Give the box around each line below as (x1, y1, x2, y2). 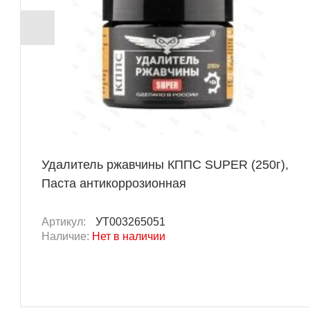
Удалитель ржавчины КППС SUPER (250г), (42, 158, 289, 172)
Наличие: (42, 230, 92, 243)
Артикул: (42, 216, 89, 228)
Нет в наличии (92, 230, 165, 243)
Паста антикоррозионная (42, 176, 186, 191)
